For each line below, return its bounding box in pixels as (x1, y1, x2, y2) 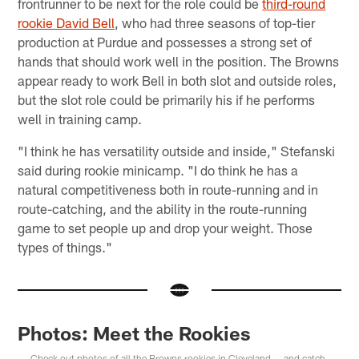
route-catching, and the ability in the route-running (18, 200, 308, 216)
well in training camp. (18, 110, 143, 127)
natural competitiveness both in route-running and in (18, 180, 319, 197)
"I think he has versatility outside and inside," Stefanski (18, 142, 336, 159)
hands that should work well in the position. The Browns (18, 52, 340, 69)
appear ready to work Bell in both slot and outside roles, (18, 71, 337, 88)
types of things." (18, 238, 113, 255)
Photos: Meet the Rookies (18, 321, 252, 345)
